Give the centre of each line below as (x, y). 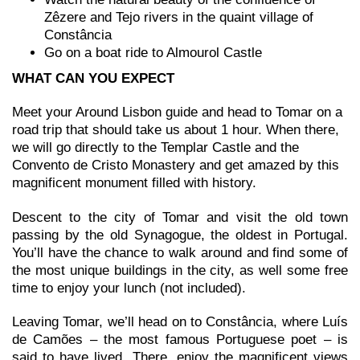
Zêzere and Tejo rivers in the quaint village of (179, 17)
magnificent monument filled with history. (134, 183)
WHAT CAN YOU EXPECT (95, 78)
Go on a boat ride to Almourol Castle (153, 52)
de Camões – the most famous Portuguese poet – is (180, 339)
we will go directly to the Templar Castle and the (155, 148)
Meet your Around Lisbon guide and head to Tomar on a (177, 112)
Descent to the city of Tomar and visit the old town (180, 217)
